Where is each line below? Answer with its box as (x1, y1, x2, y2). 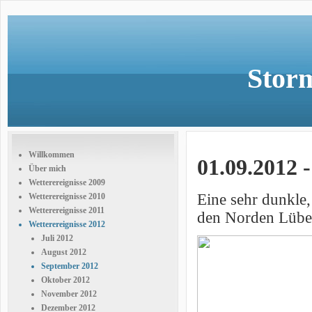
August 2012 (41, 247, 86, 257)
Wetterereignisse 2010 (29, 192, 105, 201)
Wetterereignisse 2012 (29, 219, 105, 229)
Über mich (29, 164, 66, 173)
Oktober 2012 (41, 275, 90, 285)
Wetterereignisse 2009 (29, 178, 105, 187)
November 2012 (41, 289, 97, 299)
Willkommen (29, 150, 75, 159)
